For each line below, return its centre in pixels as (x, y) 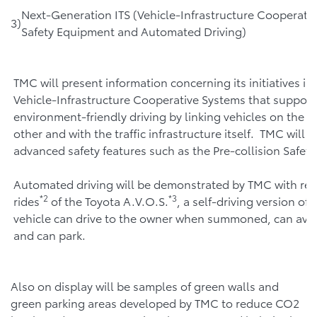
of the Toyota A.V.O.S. (108, 201)
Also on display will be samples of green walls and (145, 286)
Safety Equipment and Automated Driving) (134, 31)
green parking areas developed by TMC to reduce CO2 (155, 303)
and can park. (50, 235)
